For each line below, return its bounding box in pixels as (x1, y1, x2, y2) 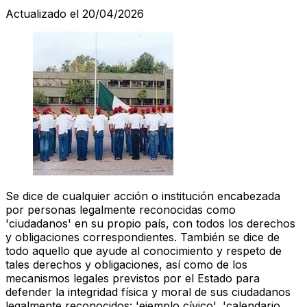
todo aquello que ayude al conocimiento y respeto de (5, 243, 282, 258)
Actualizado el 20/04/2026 (5, 6, 144, 21)
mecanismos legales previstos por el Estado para (5, 271, 260, 285)
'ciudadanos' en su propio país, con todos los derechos (5, 216, 295, 230)
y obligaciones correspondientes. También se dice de (5, 230, 280, 244)
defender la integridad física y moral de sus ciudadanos (5, 284, 291, 299)
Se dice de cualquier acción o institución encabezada (5, 188, 280, 203)
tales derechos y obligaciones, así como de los (5, 257, 247, 271)
